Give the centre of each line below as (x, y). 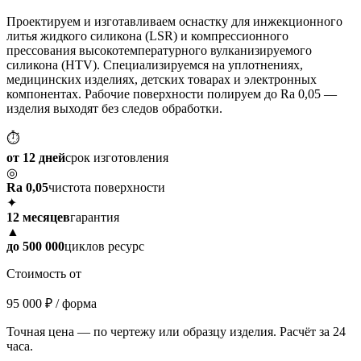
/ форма (76, 303)
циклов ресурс (104, 246)
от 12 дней (36, 157)
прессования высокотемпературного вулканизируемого (159, 50)
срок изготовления (117, 157)
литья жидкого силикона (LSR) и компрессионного (147, 35)
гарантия (95, 217)
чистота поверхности (107, 187)
